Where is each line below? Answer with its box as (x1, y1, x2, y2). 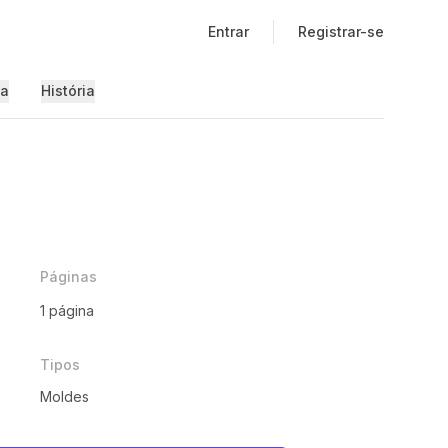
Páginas (40, 268, 97, 285)
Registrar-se (298, 23, 384, 40)
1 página (40, 302, 94, 319)
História (40, 82, 95, 99)
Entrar (208, 23, 249, 40)
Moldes (40, 388, 89, 405)
